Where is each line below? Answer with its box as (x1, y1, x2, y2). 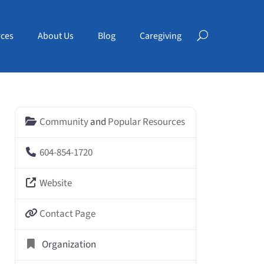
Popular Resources (107, 115, 185, 129)
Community (39, 115, 88, 129)
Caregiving (139, 29, 181, 42)
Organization (41, 237, 96, 252)
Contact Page (39, 207, 95, 221)
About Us (37, 29, 74, 42)
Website (39, 176, 72, 190)
